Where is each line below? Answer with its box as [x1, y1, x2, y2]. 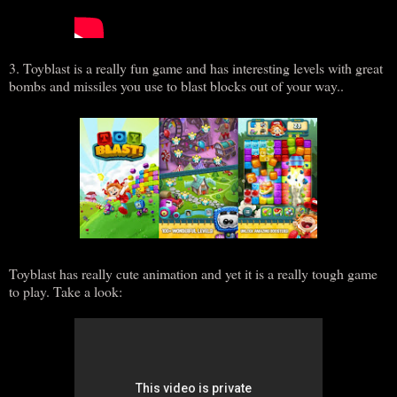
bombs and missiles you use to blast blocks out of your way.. [9, 76, 344, 96]
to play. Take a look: [9, 282, 122, 301]
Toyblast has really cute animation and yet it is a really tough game [9, 264, 378, 284]
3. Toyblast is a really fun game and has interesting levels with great [9, 58, 383, 78]
